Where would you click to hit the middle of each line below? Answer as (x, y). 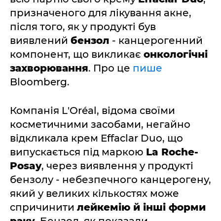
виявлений (40, 40)
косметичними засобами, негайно (100, 124)
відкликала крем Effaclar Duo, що (96, 138)
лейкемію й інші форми (141, 207)
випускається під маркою (78, 152)
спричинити (43, 207)
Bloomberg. (40, 82)
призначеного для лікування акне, (101, 13)
